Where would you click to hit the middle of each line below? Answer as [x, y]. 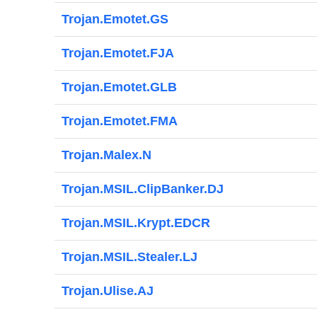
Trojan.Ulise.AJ [108, 291]
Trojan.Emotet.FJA [118, 53]
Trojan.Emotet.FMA [120, 121]
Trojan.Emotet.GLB [119, 87]
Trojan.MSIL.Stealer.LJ [129, 257]
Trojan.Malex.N [106, 155]
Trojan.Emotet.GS [115, 19]
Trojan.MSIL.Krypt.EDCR [136, 223]
